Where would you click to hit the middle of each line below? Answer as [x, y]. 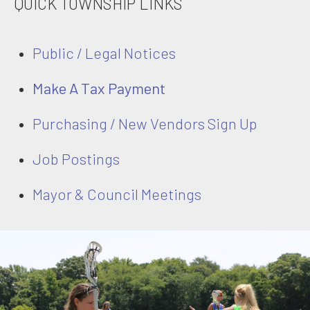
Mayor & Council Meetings [117, 193]
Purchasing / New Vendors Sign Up [145, 123]
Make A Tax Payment [99, 88]
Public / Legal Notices [104, 52]
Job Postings [76, 158]
